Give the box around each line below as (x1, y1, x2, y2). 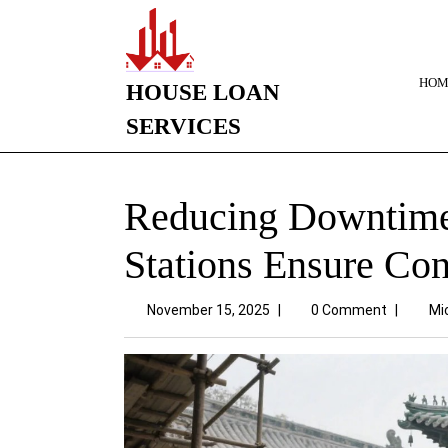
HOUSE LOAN (126, 80, 280, 105)
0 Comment (311, 302, 387, 318)
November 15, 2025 (146, 302, 270, 318)
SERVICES (126, 114, 241, 139)
